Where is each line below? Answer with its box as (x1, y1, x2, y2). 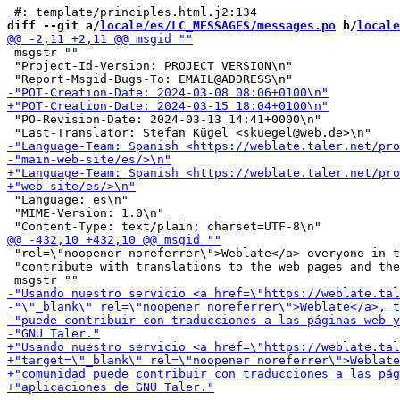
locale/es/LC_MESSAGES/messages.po (100, 19, 336, 32)
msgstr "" (7, 46, 79, 59)
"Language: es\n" (7, 193, 129, 206)
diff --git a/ (7, 19, 100, 32)
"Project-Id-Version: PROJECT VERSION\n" (7, 59, 293, 72)
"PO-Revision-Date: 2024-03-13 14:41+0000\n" (7, 112, 321, 126)
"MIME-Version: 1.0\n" (7, 206, 164, 220)
